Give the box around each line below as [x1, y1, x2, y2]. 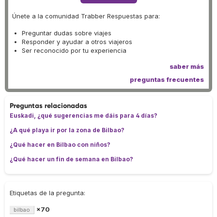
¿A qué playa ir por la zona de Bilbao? [10, 126, 124, 134]
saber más [170, 62, 204, 71]
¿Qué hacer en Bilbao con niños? [10, 141, 110, 149]
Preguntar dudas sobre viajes [22, 29, 111, 37]
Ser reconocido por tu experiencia [22, 46, 126, 55]
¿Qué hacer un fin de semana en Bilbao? [10, 155, 133, 163]
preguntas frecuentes [130, 76, 204, 84]
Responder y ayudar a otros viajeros [22, 38, 132, 46]
